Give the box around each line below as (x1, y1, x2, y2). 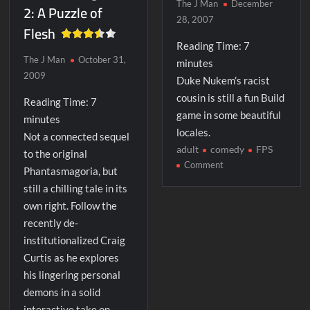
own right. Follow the (24, 199, 118, 212)
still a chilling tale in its (24, 181, 128, 194)
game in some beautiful (176, 108, 281, 121)
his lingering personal (24, 268, 121, 281)
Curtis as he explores (24, 250, 120, 264)
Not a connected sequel (24, 129, 130, 143)
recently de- (24, 216, 79, 229)
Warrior (222, 188, 253, 200)
